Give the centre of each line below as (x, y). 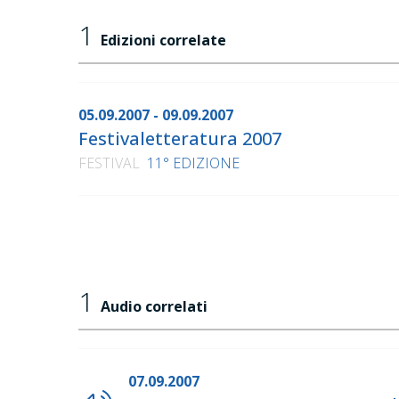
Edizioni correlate (163, 41)
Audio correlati (154, 307)
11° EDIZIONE (193, 163)
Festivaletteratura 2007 (180, 139)
